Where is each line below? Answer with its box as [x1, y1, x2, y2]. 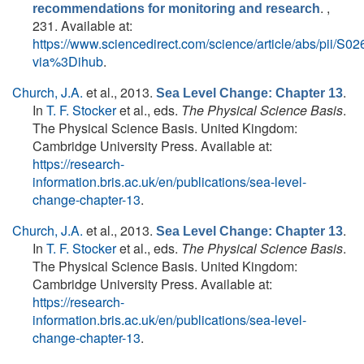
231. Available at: [32, 16, 132, 35]
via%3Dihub [32, 52, 103, 71]
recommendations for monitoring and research [32, 2, 320, 15]
